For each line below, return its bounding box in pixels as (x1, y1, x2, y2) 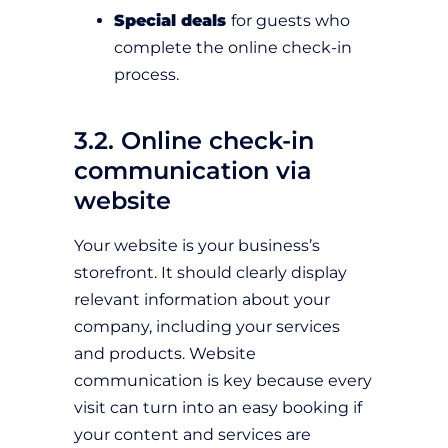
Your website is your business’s (74, 236, 320, 256)
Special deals (114, 11, 231, 31)
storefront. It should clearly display (74, 263, 347, 283)
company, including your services (74, 317, 340, 337)
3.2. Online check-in (74, 126, 314, 156)
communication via (74, 156, 312, 186)
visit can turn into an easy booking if (74, 398, 362, 418)
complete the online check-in (114, 38, 352, 58)
